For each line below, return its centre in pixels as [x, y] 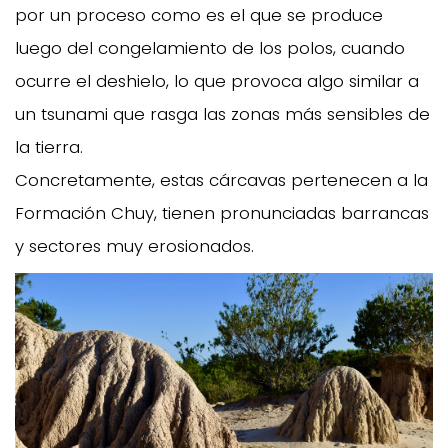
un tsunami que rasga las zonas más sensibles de [222, 114]
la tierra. [51, 147]
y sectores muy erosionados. [134, 246]
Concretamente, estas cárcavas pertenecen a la [221, 180]
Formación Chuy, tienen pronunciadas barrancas [222, 213]
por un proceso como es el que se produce [199, 15]
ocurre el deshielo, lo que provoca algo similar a [217, 81]
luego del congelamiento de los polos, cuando [210, 48]
